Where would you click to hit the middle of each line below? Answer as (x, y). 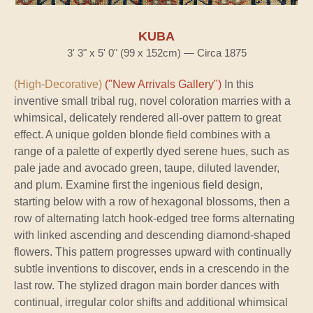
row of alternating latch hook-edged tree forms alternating (154, 218)
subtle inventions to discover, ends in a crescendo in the (152, 268)
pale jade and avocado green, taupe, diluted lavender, (147, 168)
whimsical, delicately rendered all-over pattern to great (147, 117)
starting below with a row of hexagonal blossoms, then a (152, 201)
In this (238, 84)
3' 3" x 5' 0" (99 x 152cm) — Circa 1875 (156, 52)
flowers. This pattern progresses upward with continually (153, 252)
